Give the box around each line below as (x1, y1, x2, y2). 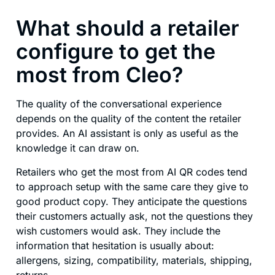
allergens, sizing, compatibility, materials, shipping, (16, 254, 252, 266)
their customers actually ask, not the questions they (16, 209, 253, 222)
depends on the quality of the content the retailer (16, 112, 241, 125)
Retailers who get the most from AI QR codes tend (16, 165, 247, 178)
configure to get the (16, 39, 215, 64)
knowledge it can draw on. (16, 142, 139, 155)
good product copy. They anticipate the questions (16, 195, 247, 207)
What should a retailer (16, 15, 239, 41)
